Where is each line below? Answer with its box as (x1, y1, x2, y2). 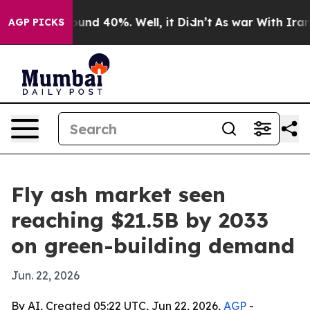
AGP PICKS (8, 16, 64, 28)
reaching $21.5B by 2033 (11, 207, 268, 233)
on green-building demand (11, 232, 295, 259)
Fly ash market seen (11, 181, 226, 208)
